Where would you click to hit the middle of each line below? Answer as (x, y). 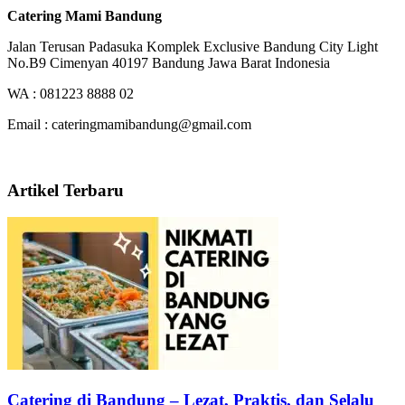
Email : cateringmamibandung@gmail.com (129, 124)
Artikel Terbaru (66, 190)
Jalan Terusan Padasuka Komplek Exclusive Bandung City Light (193, 46)
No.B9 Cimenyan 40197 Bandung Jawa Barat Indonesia (169, 62)
